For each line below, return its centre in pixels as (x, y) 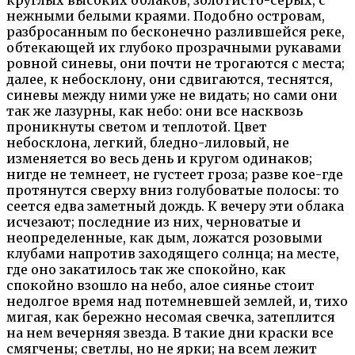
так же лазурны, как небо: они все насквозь (155, 111)
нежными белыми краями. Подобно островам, (166, 15)
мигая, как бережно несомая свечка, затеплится (171, 317)
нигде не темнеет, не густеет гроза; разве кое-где (175, 174)
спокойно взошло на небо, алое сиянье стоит (160, 285)
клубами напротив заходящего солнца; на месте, (173, 253)
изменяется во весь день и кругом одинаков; (159, 158)
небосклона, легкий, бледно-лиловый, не (148, 142)
